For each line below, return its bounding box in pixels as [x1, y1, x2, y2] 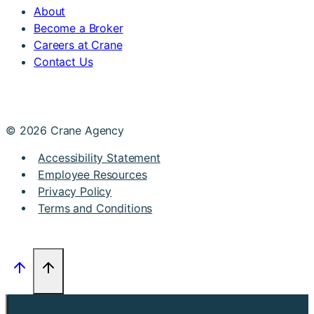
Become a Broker [34, 21, 123, 36]
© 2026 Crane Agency [6, 123, 124, 138]
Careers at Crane [34, 38, 123, 53]
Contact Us [34, 55, 93, 69]
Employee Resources [38, 167, 147, 182]
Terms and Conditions [38, 200, 153, 215]
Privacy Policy [38, 184, 112, 198]
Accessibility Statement [38, 150, 161, 165]
